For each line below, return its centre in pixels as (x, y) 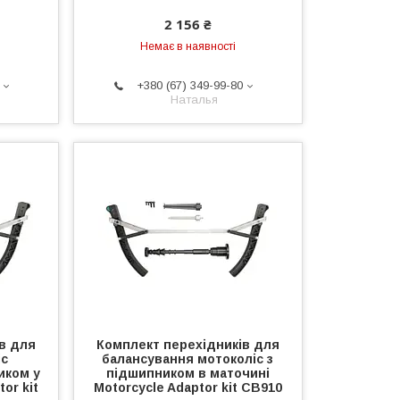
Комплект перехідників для (187, 345)
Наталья (195, 100)
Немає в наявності (187, 47)
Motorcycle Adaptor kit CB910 (187, 388)
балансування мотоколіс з (188, 359)
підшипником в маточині (187, 374)
